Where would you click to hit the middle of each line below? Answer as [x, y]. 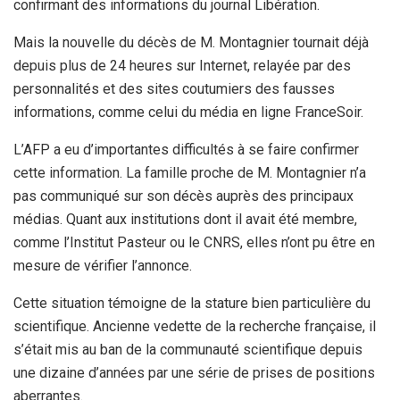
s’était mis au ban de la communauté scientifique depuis [188, 349]
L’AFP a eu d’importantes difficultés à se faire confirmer [186, 149]
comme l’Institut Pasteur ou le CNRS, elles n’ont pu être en [194, 242]
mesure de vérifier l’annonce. [103, 265]
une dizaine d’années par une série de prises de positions [194, 372]
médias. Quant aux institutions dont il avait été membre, [185, 219]
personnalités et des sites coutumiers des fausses [174, 88]
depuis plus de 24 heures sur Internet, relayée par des [182, 65]
